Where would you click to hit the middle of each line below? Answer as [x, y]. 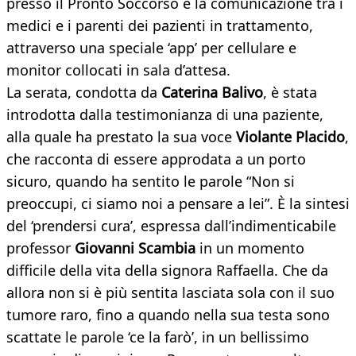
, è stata [290, 93]
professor [41, 248]
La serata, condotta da [84, 93]
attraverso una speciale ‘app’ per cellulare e [151, 48]
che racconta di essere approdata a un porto [156, 159]
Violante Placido [290, 137]
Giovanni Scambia [135, 248]
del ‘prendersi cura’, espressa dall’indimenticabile [171, 226]
